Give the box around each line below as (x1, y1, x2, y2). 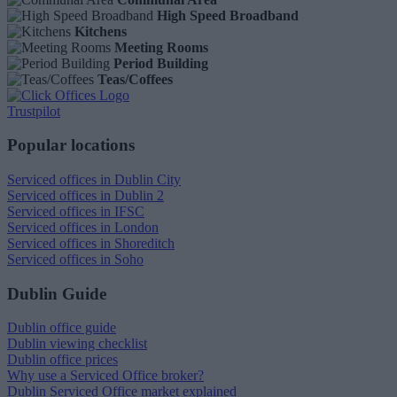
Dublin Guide (7, 284, 106, 303)
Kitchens (74, 23, 127, 39)
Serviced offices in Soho (7, 251, 144, 267)
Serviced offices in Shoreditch (7, 235, 175, 251)
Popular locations (7, 136, 135, 155)
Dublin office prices (7, 352, 118, 368)
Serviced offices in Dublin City (7, 171, 181, 187)
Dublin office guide (7, 320, 116, 336)
